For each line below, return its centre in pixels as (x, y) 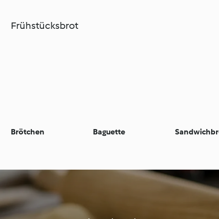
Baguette (109, 131)
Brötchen (28, 131)
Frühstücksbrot (45, 25)
